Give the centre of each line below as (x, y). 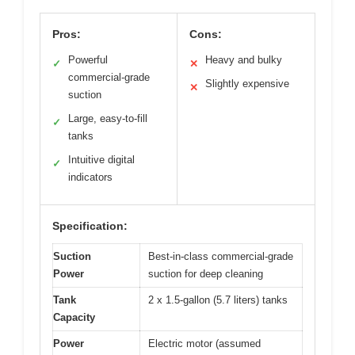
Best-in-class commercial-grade (221, 256)
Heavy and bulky (244, 59)
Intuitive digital (101, 159)
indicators (90, 177)
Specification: (90, 225)
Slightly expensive (247, 83)
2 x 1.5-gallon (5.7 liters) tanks (218, 300)
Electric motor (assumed (204, 343)
